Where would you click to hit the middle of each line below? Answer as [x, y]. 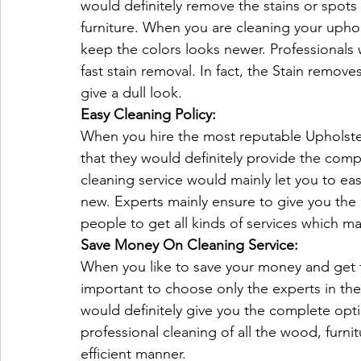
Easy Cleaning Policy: [148, 114]
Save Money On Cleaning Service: [189, 245]
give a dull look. [131, 92]
